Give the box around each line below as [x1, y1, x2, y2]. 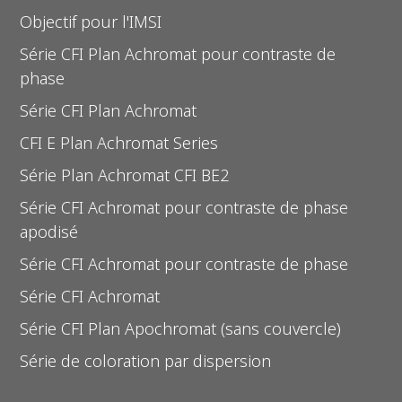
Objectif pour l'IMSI [20, 10, 162, 32]
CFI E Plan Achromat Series [20, 131, 219, 153]
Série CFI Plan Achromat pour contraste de [20, 42, 336, 65]
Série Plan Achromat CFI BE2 [20, 163, 230, 186]
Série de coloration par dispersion [20, 349, 272, 371]
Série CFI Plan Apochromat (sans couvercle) [20, 317, 342, 339]
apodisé [20, 220, 79, 242]
